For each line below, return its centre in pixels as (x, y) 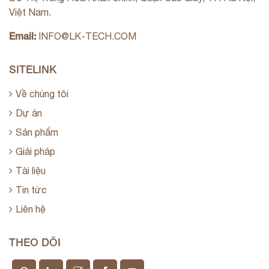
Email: (23, 36)
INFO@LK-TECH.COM (86, 36)
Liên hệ (31, 209)
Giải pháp (35, 152)
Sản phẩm (37, 132)
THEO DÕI (35, 242)
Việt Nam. (30, 12)
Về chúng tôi (42, 94)
